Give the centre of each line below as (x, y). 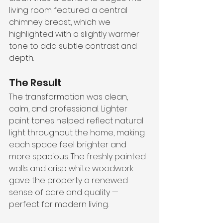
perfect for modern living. (59, 204)
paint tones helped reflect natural (77, 121)
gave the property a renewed (69, 180)
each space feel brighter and (69, 145)
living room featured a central (69, 10)
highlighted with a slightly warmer (75, 34)
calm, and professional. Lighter (69, 109)
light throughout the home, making (78, 133)
